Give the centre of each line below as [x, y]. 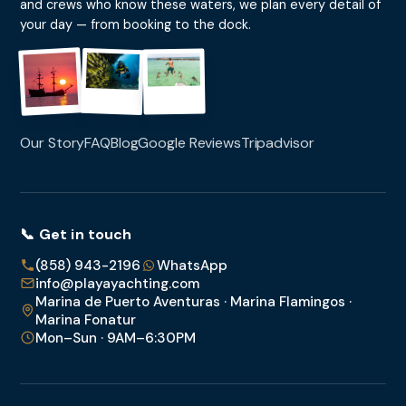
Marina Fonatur [86, 319]
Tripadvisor [277, 143]
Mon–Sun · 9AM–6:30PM [116, 338]
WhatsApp [193, 265]
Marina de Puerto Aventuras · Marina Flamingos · [194, 301]
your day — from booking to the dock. [136, 25]
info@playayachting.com [118, 283]
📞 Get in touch [76, 235]
